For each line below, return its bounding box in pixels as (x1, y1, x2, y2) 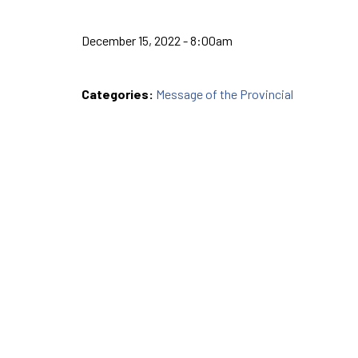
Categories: (82, 86, 156, 101)
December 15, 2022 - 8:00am (82, 32, 233, 48)
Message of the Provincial (156, 86, 293, 101)
